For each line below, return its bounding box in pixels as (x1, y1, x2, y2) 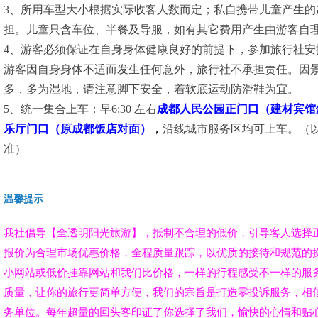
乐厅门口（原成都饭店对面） (4, 123, 151, 136)
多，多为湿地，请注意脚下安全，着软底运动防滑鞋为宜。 (4, 83, 299, 96)
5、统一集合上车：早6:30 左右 (4, 103, 157, 116)
